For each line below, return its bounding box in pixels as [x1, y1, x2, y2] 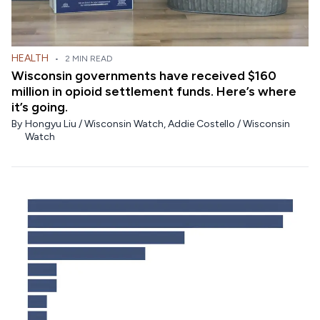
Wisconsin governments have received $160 [11, 68, 276, 84]
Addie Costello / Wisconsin [168, 118, 290, 131]
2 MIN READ [65, 54, 113, 64]
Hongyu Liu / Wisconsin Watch [25, 118, 164, 131]
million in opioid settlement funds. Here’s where [11, 84, 296, 100]
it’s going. [11, 99, 68, 116]
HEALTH [11, 52, 49, 65]
